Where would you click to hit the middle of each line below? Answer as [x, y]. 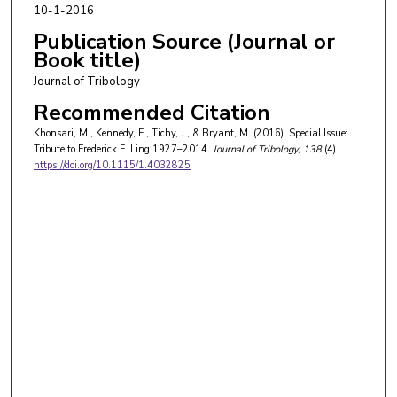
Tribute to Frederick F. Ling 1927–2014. [121, 149]
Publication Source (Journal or [184, 41]
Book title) [87, 60]
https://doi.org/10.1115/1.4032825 [112, 165]
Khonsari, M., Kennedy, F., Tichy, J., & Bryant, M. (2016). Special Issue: [191, 133]
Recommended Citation [152, 112]
